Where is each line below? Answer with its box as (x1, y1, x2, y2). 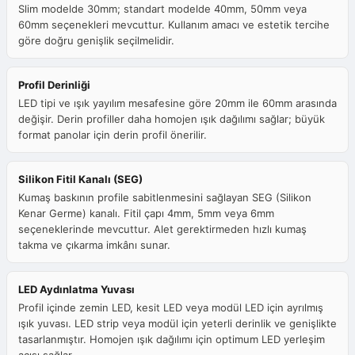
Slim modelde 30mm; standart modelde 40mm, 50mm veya (18, 2, 307, 16)
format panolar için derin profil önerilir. (18, 128, 207, 142)
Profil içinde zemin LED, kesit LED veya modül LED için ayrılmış (18, 301, 323, 315)
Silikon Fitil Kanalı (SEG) (18, 173, 143, 186)
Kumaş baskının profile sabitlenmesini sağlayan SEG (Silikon (18, 191, 311, 204)
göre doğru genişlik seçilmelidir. (18, 34, 174, 48)
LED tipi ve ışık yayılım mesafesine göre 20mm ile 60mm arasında (18, 97, 337, 110)
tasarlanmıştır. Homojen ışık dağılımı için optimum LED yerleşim (18, 333, 325, 346)
